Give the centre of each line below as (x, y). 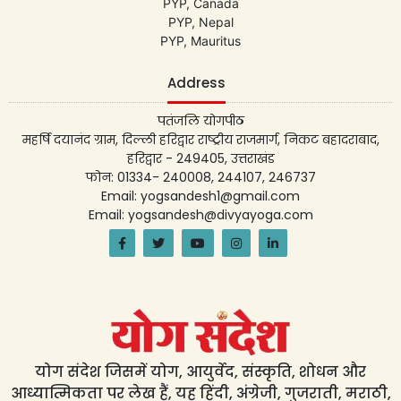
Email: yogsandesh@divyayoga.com (200, 215)
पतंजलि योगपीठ (200, 121)
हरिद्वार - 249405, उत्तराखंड (200, 159)
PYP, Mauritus (200, 41)
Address (196, 83)
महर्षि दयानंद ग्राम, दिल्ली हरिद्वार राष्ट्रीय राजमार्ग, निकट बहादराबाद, (200, 140)
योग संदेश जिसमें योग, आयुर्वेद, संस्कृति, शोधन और (200, 372)
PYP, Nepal (200, 22)
